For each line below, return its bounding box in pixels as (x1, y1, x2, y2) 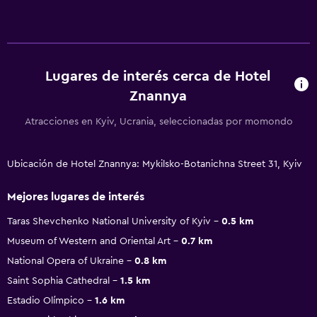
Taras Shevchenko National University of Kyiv (7, 216, 211, 226)
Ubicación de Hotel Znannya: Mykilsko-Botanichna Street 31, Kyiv (7, 158, 302, 169)
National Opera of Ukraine (7, 255, 124, 266)
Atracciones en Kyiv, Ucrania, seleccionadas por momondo (24, 116, 293, 127)
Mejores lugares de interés (7, 190, 144, 202)
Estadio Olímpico (7, 295, 84, 306)
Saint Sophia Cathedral (7, 275, 110, 286)
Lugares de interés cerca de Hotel (45, 69, 271, 83)
